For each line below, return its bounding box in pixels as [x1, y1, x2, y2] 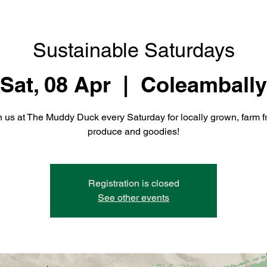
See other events [98, 192, 169, 204]
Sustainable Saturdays [32, 38, 235, 62]
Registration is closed [88, 178, 179, 190]
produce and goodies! [88, 126, 179, 138]
